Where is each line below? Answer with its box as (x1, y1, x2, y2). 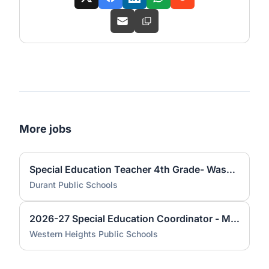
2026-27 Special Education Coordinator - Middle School (231, 213, 240, 225)
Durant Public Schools (29, 180, 118, 190)
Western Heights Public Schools (29, 229, 158, 239)
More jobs (19, 122, 71, 135)
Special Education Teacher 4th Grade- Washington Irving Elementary (226, 163, 235, 175)
